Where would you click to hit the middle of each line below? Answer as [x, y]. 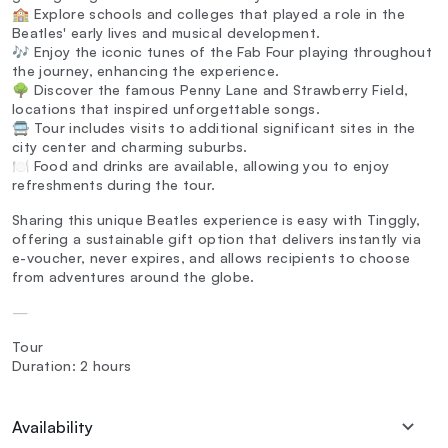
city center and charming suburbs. [130, 147]
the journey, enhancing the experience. [146, 71]
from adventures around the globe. [133, 277]
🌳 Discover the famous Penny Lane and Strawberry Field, [210, 90]
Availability [52, 427]
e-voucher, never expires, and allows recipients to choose [211, 258]
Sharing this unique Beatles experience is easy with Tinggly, [216, 220]
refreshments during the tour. [114, 185]
